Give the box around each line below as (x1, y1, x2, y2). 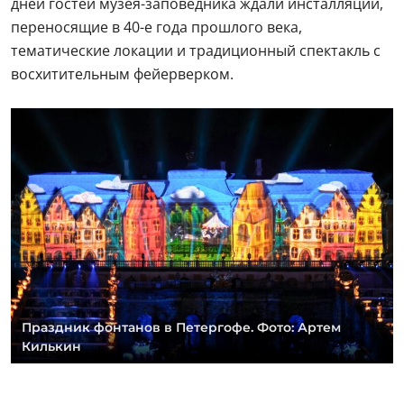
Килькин (22, 337, 81, 354)
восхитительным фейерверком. (11, 64, 234, 84)
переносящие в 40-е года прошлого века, (11, 17, 302, 37)
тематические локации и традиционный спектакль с (11, 41, 381, 60)
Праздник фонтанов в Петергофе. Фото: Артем (22, 318, 341, 335)
